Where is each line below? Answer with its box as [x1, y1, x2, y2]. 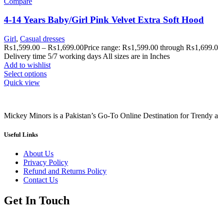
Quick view [4, 78, 40, 87]
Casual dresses [20, 35, 65, 43]
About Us [23, 149, 54, 158]
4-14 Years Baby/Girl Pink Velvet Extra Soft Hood [4, 15, 204, 25]
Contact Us [23, 176, 58, 184]
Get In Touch [4, 194, 70, 207]
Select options [4, 70, 47, 78]
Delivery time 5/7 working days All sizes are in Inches [4, 52, 170, 60]
